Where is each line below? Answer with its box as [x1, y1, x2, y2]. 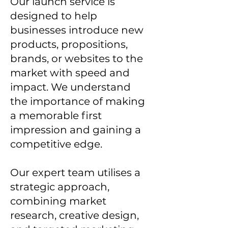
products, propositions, [10, 38, 128, 50]
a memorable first [10, 109, 102, 122]
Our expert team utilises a [10, 166, 140, 179]
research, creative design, [10, 209, 139, 221]
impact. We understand [10, 81, 131, 93]
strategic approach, [10, 181, 109, 193]
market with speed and [10, 67, 130, 79]
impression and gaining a [10, 124, 141, 136]
